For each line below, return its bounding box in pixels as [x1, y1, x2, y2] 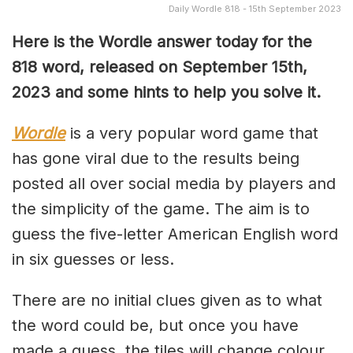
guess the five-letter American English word [12, 224, 338, 243]
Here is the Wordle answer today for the [12, 32, 312, 51]
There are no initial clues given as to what [12, 290, 322, 310]
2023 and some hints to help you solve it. [12, 82, 321, 102]
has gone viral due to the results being [12, 148, 299, 168]
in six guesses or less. [12, 249, 174, 269]
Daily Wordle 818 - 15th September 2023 [169, 2, 341, 14]
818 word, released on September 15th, [12, 57, 307, 76]
